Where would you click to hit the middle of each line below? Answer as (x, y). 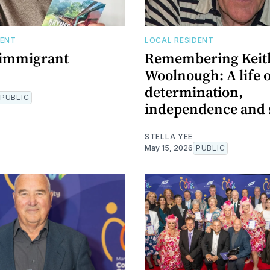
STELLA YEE (169, 137)
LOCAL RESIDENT (179, 40)
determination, (194, 92)
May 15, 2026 (169, 148)
